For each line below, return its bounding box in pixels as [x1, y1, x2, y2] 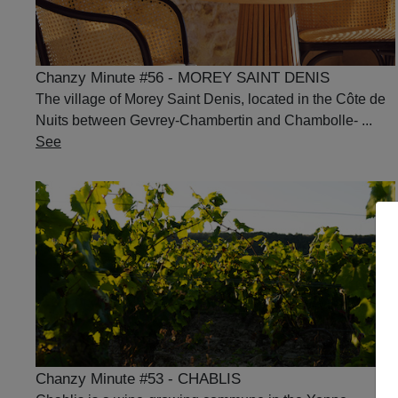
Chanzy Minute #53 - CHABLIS [36, 370, 241, 387]
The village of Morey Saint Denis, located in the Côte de [36, 91, 386, 107]
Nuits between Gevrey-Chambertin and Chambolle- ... [36, 112, 372, 128]
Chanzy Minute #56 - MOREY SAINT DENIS [36, 68, 330, 86]
